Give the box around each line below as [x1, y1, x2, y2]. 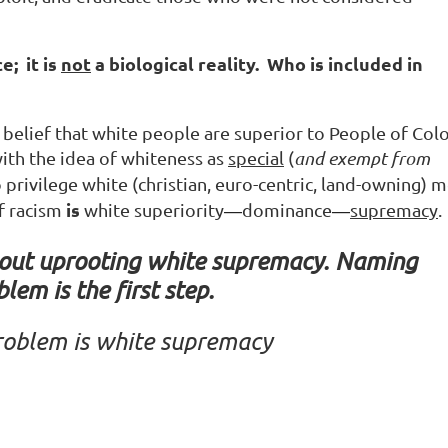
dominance [242, 198, 332, 220]
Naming [334, 245, 417, 275]
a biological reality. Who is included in [91, 51, 423, 75]
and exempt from [294, 146, 430, 169]
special [228, 146, 284, 168]
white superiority [84, 198, 224, 220]
